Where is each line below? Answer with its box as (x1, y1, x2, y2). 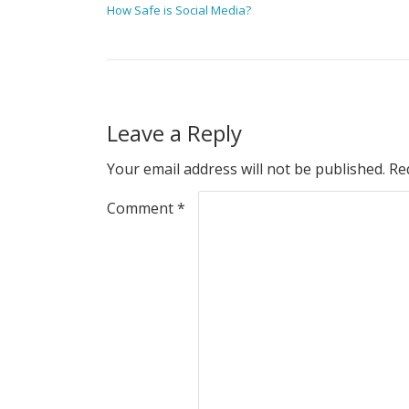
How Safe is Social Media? (107, 2, 251, 18)
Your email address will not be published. (107, 159, 385, 179)
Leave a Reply (107, 118, 242, 148)
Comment (107, 198, 177, 218)
